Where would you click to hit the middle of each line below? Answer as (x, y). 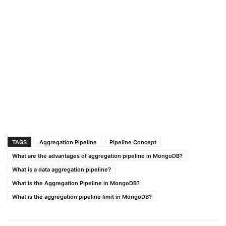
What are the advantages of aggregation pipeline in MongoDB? (97, 156)
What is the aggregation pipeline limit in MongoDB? (82, 197)
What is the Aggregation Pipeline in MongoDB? (76, 183)
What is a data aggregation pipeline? (62, 169)
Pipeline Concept (133, 142)
